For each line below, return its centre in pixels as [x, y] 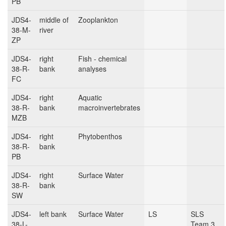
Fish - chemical [102, 59]
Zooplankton [98, 20]
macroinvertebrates [109, 107]
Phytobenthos [100, 136]
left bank [53, 214]
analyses [92, 69]
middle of [54, 20]
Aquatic [90, 97]
